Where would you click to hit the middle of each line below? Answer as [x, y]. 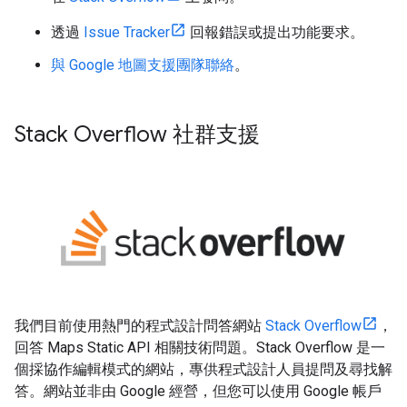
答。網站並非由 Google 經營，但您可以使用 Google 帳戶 [198, 391]
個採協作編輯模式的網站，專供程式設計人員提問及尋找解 [203, 369]
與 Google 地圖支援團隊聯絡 [143, 65]
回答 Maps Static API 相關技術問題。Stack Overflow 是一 [200, 347]
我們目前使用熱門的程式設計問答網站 [140, 325]
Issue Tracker [127, 32]
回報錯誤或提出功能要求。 [275, 32]
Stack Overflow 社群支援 [137, 134]
